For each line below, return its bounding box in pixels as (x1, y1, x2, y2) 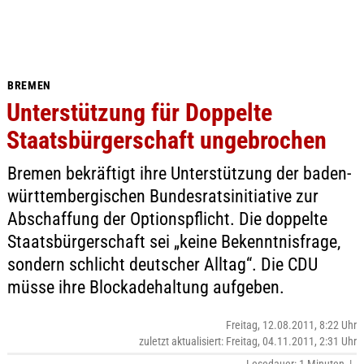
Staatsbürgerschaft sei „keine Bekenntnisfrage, (6, 232, 340, 252)
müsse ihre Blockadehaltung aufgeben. (6, 277, 284, 297)
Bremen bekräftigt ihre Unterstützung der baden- (6, 163, 351, 184)
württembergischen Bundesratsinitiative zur (6, 186, 318, 206)
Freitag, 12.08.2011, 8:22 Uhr (226, 318, 357, 331)
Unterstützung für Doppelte (6, 98, 272, 127)
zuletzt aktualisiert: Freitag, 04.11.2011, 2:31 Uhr (139, 335, 357, 348)
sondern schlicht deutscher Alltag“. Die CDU (6, 254, 318, 275)
